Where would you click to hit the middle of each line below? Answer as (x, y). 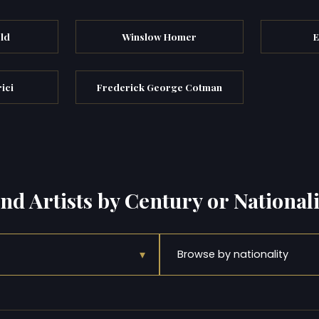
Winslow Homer (159, 36)
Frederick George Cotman (159, 87)
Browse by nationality (233, 254)
